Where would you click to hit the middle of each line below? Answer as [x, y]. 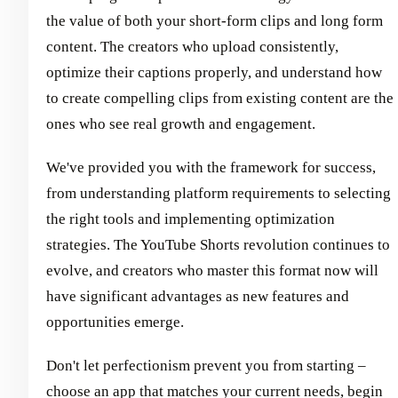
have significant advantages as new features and [198, 297]
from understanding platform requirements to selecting [219, 194]
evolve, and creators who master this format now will [212, 271]
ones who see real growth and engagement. [181, 124]
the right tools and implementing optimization [191, 219]
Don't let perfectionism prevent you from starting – [206, 366]
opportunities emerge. [115, 322]
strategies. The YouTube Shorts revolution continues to [218, 245]
